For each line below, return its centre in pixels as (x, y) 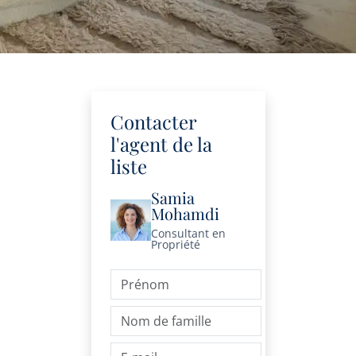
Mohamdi (186, 213)
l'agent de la (161, 144)
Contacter (153, 122)
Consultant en (189, 233)
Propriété (176, 244)
